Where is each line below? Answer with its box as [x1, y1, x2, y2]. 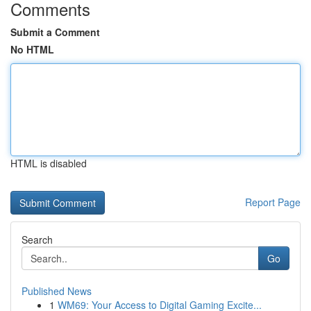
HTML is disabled [10, 156, 87, 170]
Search [22, 233, 53, 246]
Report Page [245, 195, 301, 209]
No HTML [10, 42, 54, 56]
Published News [22, 284, 92, 298]
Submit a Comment [10, 25, 100, 39]
